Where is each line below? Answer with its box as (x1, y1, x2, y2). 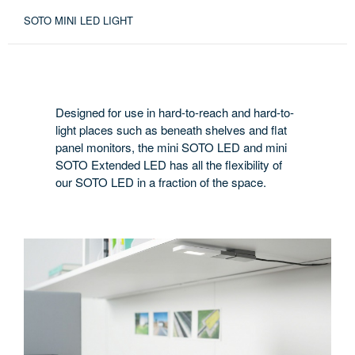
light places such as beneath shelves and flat (55, 120, 287, 138)
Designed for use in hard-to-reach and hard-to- (55, 103, 294, 120)
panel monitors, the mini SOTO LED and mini (55, 138, 287, 155)
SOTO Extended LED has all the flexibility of (55, 155, 282, 173)
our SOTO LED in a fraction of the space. (55, 173, 266, 190)
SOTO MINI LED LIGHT (24, 12, 133, 28)
